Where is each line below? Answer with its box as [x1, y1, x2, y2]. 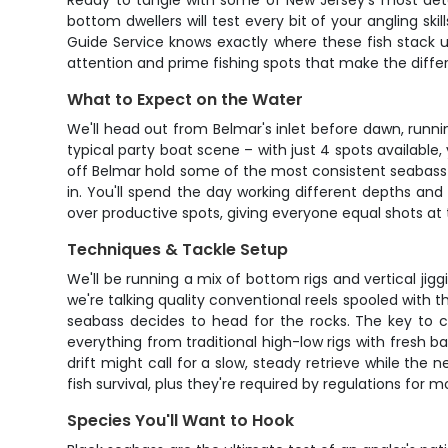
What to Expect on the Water [67, 88, 304, 111]
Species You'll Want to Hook [67, 409, 295, 432]
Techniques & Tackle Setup [67, 238, 289, 261]
